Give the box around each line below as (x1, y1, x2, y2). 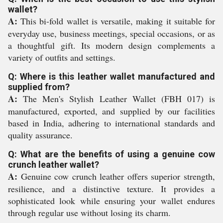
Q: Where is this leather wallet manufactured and (8, 71, 215, 82)
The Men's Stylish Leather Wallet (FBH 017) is (17, 93, 215, 105)
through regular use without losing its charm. (8, 207, 171, 219)
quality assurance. (8, 129, 73, 141)
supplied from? (8, 82, 70, 92)
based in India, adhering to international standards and (8, 117, 215, 129)
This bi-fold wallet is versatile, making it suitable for (17, 15, 215, 27)
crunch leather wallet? (8, 159, 99, 170)
